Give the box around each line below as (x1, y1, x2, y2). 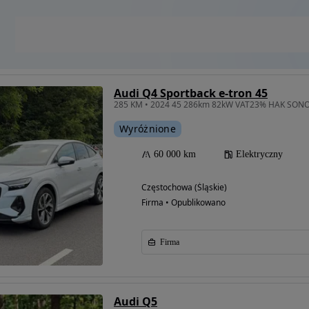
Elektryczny (236, 149, 283, 160)
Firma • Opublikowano (141, 197, 226, 209)
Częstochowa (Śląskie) (141, 181, 227, 194)
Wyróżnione (119, 122, 176, 136)
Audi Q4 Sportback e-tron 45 (114, 86, 268, 101)
